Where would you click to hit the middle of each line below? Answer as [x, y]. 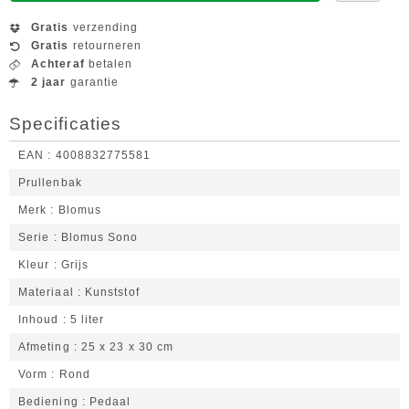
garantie [93, 82]
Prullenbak [50, 183]
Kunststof [112, 292]
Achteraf [58, 64]
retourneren [105, 46]
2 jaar [49, 82]
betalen [109, 64]
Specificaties [66, 124]
